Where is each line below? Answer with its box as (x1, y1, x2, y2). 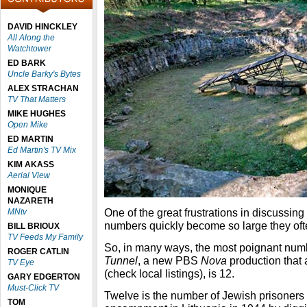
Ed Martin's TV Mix (8, 145, 76, 155)
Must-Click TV (8, 283, 59, 293)
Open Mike (8, 120, 48, 130)
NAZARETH (8, 196, 53, 206)
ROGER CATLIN (8, 247, 69, 256)
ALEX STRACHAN (8, 84, 79, 93)
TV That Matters (8, 95, 66, 104)
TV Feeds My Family (8, 232, 83, 242)
